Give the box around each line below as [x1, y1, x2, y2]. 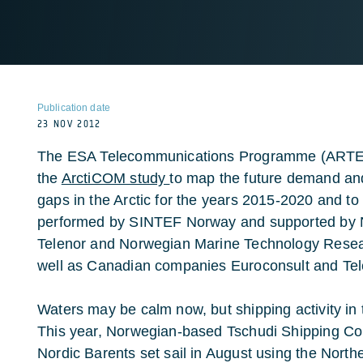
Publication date [37, 102, 110, 113]
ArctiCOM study [61, 170, 170, 186]
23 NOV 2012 [37, 118, 101, 130]
